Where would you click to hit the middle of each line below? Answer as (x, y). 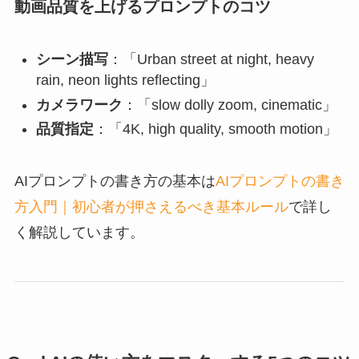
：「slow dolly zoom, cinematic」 (229, 105)
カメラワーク (79, 105)
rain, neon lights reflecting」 (125, 81)
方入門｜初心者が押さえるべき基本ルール (151, 207)
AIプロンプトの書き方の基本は (115, 182)
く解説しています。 (79, 233)
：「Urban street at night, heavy (211, 60)
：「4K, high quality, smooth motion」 (215, 129)
